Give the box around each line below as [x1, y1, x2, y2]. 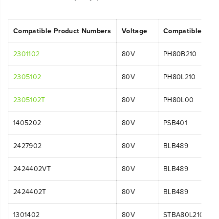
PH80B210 [163, 48, 197, 59]
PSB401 [163, 117, 188, 128]
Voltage [122, 25, 148, 36]
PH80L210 [163, 71, 196, 82]
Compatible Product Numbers [13, 25, 111, 36]
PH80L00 [163, 94, 194, 105]
